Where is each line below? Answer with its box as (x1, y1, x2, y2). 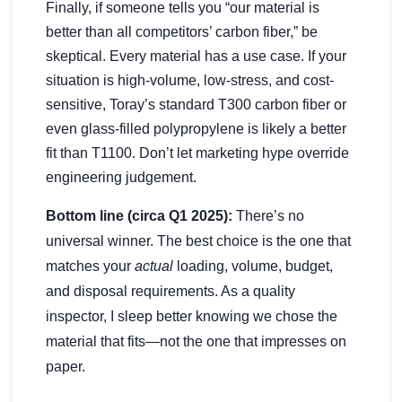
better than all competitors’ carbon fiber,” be (46, 24, 318, 40)
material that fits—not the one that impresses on (46, 334, 346, 350)
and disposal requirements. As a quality (46, 284, 295, 300)
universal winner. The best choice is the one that (46, 233, 351, 249)
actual (135, 258, 173, 275)
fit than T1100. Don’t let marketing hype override (46, 145, 349, 162)
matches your (46, 258, 135, 275)
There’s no (232, 208, 304, 224)
